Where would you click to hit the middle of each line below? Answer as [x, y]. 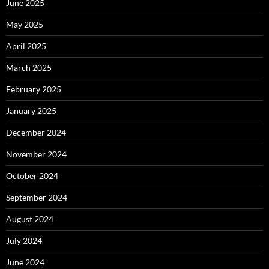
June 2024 [25, 262]
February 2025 [34, 89]
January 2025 [31, 111]
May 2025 [25, 24]
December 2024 [36, 132]
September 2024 [37, 197]
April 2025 [26, 46]
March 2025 [29, 68]
